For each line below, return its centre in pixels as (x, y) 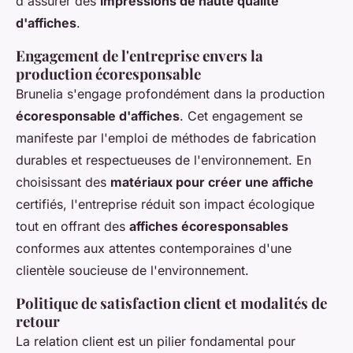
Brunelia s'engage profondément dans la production (170, 94)
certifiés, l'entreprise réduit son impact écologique (165, 204)
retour (38, 321)
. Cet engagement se (241, 116)
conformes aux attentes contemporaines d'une (154, 249)
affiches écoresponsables (209, 227)
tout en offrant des (72, 227)
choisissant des (63, 182)
